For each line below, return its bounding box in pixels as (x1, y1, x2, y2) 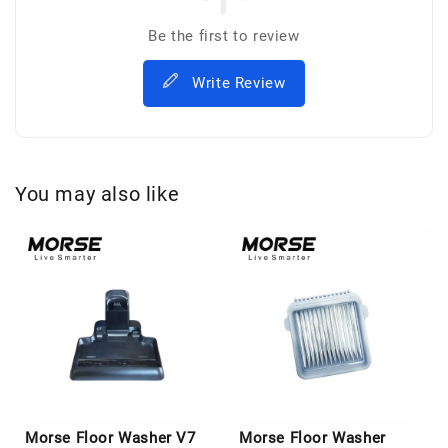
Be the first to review (148, 26, 300, 45)
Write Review (192, 73, 286, 92)
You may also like (15, 182, 180, 207)
